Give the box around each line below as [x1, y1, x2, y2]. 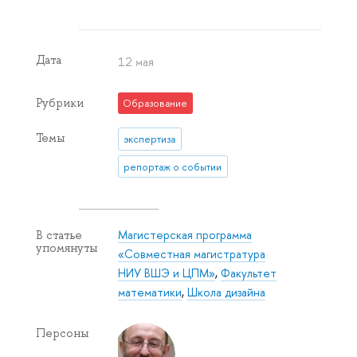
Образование [123, 96, 188, 111]
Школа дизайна [187, 284, 266, 300]
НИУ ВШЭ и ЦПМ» [118, 265, 216, 280]
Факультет [221, 265, 277, 280]
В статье [36, 227, 82, 242]
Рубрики [36, 96, 84, 111]
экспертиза [124, 132, 176, 147]
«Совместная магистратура [118, 245, 266, 261]
